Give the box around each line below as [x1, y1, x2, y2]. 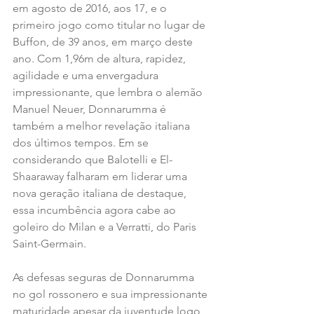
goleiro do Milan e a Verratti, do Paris [13, 219, 199, 233]
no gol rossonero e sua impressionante [13, 287, 210, 301]
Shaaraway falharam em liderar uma [13, 169, 190, 183]
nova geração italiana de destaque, [13, 186, 189, 200]
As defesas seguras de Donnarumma [13, 270, 197, 284]
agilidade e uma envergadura [13, 68, 161, 82]
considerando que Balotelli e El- [13, 152, 172, 166]
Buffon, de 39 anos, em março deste [13, 34, 196, 48]
